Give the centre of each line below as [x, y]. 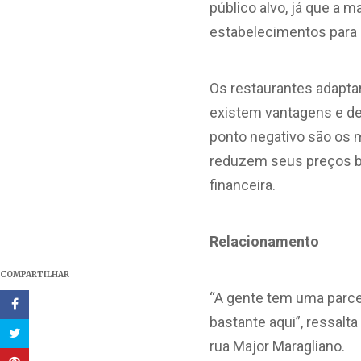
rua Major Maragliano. [278, 346]
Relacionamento [265, 241]
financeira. [243, 185]
